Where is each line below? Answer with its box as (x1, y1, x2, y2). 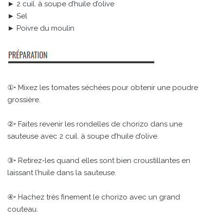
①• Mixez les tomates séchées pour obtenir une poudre (7, 83, 198, 92)
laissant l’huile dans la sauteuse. (7, 168, 116, 178)
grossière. (7, 95, 40, 105)
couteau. (7, 205, 38, 214)
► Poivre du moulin (7, 24, 74, 33)
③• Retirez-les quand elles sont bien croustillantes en (7, 156, 190, 165)
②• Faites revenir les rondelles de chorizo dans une (7, 120, 182, 129)
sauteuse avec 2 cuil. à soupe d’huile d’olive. (7, 132, 159, 141)
